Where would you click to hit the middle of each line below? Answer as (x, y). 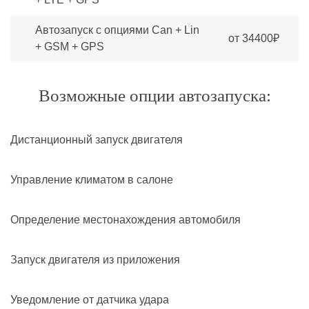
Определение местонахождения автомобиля (126, 220)
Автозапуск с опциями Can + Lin (117, 30)
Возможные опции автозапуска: (154, 96)
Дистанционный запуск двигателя (97, 140)
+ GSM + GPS (70, 47)
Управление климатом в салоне (92, 180)
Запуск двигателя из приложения (95, 260)
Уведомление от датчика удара (90, 300)
